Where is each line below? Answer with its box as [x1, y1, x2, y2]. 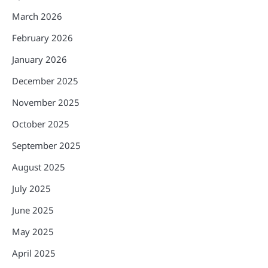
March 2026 [12, 10, 62, 23]
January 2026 [12, 53, 67, 66]
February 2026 [12, 32, 73, 44]
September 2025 [12, 139, 81, 152]
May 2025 [12, 226, 54, 238]
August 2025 [12, 161, 65, 173]
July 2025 [12, 182, 51, 195]
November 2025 [12, 96, 80, 109]
